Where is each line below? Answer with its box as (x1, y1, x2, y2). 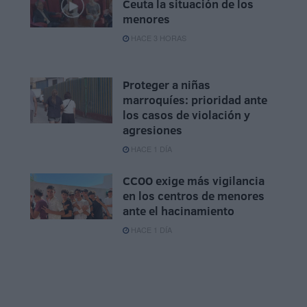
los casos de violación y (123, 107, 250, 123)
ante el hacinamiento (123, 203, 234, 219)
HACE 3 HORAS (129, 32, 186, 44)
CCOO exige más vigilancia (123, 173, 265, 189)
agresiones (123, 122, 182, 138)
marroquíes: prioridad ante (123, 92, 267, 108)
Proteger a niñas (123, 77, 210, 93)
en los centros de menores (123, 188, 265, 204)
